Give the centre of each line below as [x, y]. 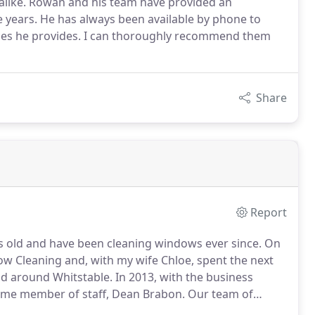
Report [269, 212]
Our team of [219, 294]
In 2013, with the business [183, 277]
